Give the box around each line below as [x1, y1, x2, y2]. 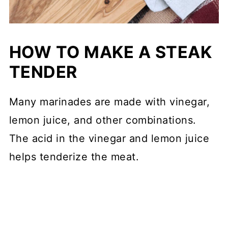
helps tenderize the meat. [9, 150, 139, 163]
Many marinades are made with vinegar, [9, 95, 210, 108]
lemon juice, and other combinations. [9, 113, 196, 126]
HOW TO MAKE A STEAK [9, 42, 212, 62]
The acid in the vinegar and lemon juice [9, 132, 210, 145]
